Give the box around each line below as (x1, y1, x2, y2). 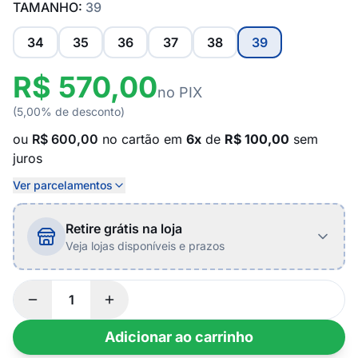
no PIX (157, 84, 202, 101)
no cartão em (98, 131, 186, 147)
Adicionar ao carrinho (105, 328, 253, 345)
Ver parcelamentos (13, 178, 113, 192)
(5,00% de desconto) (13, 105, 125, 118)
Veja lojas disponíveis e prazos (66, 239, 225, 253)
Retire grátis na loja (66, 221, 182, 237)
